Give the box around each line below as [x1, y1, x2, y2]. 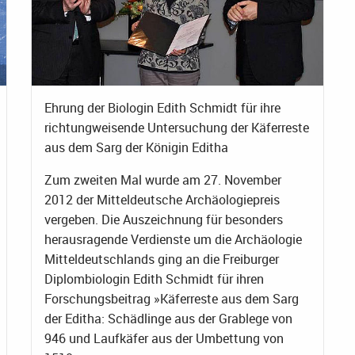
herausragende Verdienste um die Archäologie [44, 231, 302, 249]
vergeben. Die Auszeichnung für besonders [44, 211, 283, 229]
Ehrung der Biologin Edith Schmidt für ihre [44, 99, 281, 117]
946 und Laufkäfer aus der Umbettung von [44, 330, 284, 348]
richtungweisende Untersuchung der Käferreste [44, 119, 309, 137]
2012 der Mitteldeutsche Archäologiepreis [44, 191, 280, 209]
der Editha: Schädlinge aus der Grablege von [44, 310, 292, 328]
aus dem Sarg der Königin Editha [44, 139, 228, 157]
